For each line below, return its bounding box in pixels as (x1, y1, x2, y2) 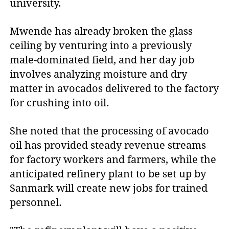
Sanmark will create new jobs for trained (10, 182, 208, 195)
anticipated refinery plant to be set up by (10, 168, 207, 180)
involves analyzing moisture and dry (10, 68, 188, 81)
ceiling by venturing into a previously (10, 39, 192, 52)
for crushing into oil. (10, 97, 110, 109)
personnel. (10, 196, 62, 209)
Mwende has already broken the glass (10, 25, 193, 38)
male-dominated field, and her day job (10, 54, 195, 66)
